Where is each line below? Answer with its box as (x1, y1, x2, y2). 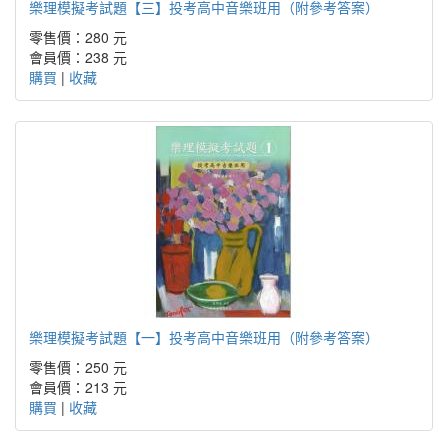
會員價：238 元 (29, 46, 127, 67)
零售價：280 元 (29, 26, 127, 47)
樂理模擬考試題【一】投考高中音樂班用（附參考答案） (29, 326, 379, 347)
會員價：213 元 (29, 376, 127, 397)
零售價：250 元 (29, 356, 127, 377)
